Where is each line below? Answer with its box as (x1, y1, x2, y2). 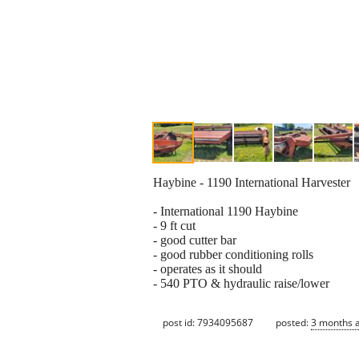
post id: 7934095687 (163, 315, 253, 329)
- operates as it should (153, 262, 262, 276)
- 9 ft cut (153, 219, 196, 233)
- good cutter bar (153, 233, 236, 248)
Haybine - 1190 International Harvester (153, 175, 350, 190)
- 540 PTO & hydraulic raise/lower (153, 276, 329, 291)
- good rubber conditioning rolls (153, 248, 313, 262)
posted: (276, 315, 311, 329)
